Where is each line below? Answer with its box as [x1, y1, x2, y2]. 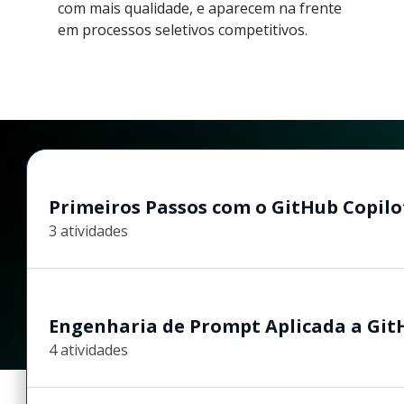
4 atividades [49, 339, 129, 360]
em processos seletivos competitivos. [58, 19, 308, 40]
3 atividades [49, 220, 129, 241]
